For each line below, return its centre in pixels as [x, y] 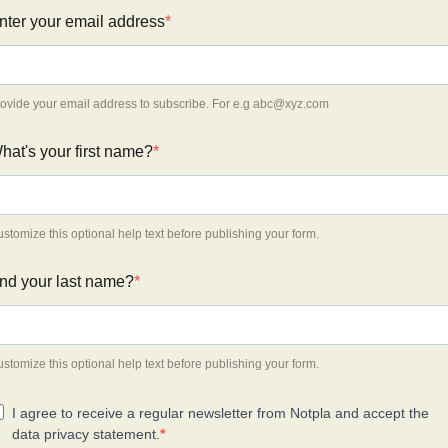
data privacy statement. [86, 434]
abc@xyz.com [291, 104]
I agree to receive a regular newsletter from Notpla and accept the [220, 413]
